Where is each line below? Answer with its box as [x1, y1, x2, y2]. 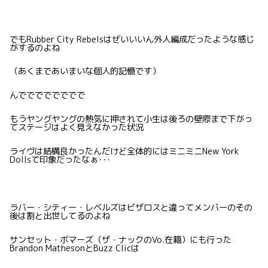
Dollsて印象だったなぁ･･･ [10, 154, 111, 166]
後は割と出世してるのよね [10, 210, 110, 223]
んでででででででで [10, 89, 85, 102]
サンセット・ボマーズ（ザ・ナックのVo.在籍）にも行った [10, 233, 232, 246]
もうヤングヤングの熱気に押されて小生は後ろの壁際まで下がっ [10, 113, 252, 126]
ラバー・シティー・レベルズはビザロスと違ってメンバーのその [10, 202, 252, 214]
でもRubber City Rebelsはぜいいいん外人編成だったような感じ [10, 33, 254, 45]
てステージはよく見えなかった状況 [10, 121, 144, 134]
